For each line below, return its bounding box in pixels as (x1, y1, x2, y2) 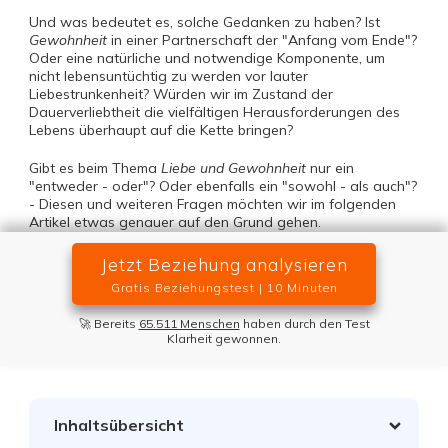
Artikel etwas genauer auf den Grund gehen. (29, 213, 321, 231)
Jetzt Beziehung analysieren (100, 254, 348, 275)
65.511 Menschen (138, 316, 240, 331)
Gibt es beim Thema (29, 159, 161, 177)
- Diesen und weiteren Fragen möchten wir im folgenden (29, 195, 396, 213)
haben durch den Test (239, 316, 370, 331)
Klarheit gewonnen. (167, 331, 281, 346)
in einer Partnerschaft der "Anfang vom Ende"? (107, 31, 417, 49)
